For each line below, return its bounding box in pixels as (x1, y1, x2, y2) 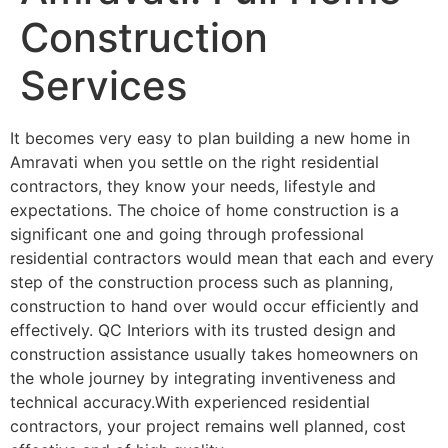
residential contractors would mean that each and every (10, 248, 434, 268)
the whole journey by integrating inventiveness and (10, 368, 396, 388)
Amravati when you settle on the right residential (10, 152, 379, 172)
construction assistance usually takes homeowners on (10, 344, 418, 364)
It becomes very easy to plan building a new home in (10, 128, 410, 148)
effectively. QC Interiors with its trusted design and (10, 320, 396, 340)
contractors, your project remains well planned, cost (10, 416, 406, 436)
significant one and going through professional (10, 224, 364, 244)
